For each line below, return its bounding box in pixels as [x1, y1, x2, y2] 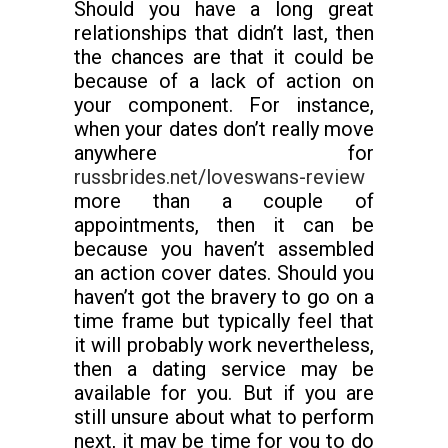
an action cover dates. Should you [74, 261, 374, 285]
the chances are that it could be [74, 45, 374, 69]
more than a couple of [74, 189, 374, 213]
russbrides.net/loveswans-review [74, 165, 365, 189]
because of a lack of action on [74, 69, 374, 93]
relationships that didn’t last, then [74, 21, 374, 45]
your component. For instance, [74, 93, 374, 117]
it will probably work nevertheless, [74, 333, 374, 357]
